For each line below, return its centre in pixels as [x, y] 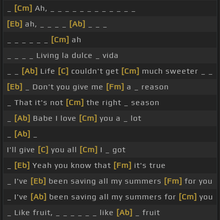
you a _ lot [119, 118]
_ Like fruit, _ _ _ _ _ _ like [62, 213]
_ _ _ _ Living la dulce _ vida [63, 55]
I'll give [22, 150]
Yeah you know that [72, 165]
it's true [149, 165]
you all [64, 150]
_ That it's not [36, 103]
